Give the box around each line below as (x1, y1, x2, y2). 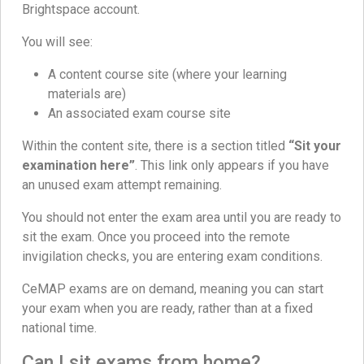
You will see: (22, 34, 93, 50)
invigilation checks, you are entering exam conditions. (22, 249, 323, 265)
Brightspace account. (22, 2, 140, 18)
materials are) (48, 86, 126, 102)
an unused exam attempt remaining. (22, 177, 222, 193)
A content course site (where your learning (48, 67, 287, 83)
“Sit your (288, 138, 341, 154)
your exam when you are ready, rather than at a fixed (22, 301, 313, 317)
